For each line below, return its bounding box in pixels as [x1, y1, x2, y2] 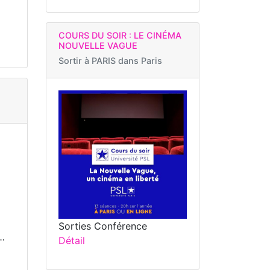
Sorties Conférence [58, 219, 147, 232]
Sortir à [58, 55, 92, 66]
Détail [58, 234, 85, 246]
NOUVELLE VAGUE [58, 40, 137, 51]
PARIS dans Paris [92, 55, 162, 66]
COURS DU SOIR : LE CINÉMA [58, 30, 181, 40]
